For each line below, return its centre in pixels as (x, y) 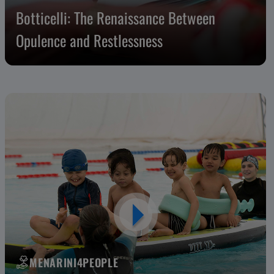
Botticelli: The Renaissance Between (115, 18)
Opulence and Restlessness (89, 40)
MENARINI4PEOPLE (74, 262)
